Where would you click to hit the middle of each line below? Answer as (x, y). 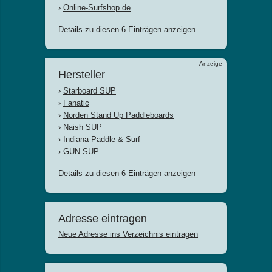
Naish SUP (83, 127)
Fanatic (76, 103)
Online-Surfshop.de (97, 8)
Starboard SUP (90, 91)
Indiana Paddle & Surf (102, 139)
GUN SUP (81, 151)
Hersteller (82, 75)
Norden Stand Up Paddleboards (118, 115)
